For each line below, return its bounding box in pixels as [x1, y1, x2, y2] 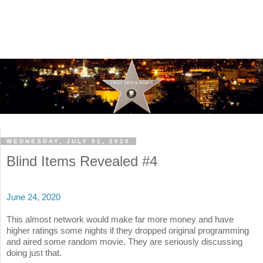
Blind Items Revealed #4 [6, 153, 157, 170]
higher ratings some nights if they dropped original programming [6, 225, 249, 236]
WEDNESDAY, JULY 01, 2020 [6, 138, 130, 145]
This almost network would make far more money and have [6, 214, 234, 225]
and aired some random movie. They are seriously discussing [6, 237, 242, 247]
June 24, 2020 [6, 192, 60, 203]
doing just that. [6, 248, 62, 258]
